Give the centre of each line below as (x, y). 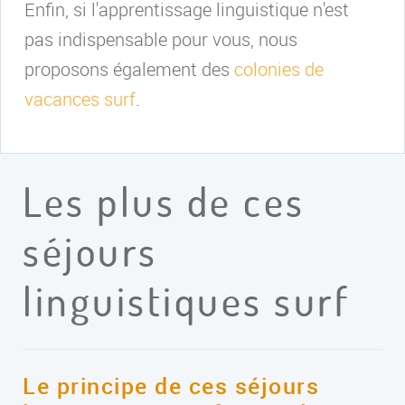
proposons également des (129, 69)
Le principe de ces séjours (171, 386)
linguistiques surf (186, 301)
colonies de (279, 69)
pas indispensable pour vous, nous (161, 39)
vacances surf (80, 99)
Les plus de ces (164, 202)
